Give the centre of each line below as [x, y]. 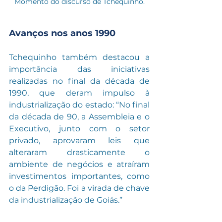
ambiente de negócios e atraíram [79, 165]
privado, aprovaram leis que [79, 141]
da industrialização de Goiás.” [66, 200]
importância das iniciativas [79, 69]
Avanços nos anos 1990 [62, 33]
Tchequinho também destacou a [79, 57]
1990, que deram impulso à [79, 93]
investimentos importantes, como [79, 176]
